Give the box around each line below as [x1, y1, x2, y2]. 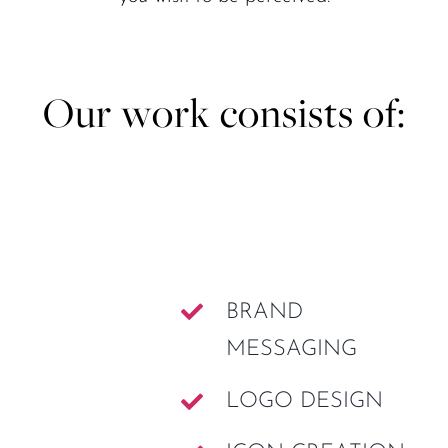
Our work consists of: [42, 84, 406, 142]
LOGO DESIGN [225, 389, 383, 413]
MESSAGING [225, 337, 357, 361]
